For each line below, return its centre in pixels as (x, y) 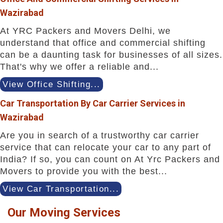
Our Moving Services (64, 212)
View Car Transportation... (61, 189)
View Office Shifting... (52, 84)
